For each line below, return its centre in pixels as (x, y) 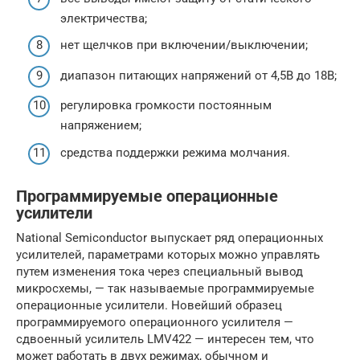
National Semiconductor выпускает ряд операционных (170, 237)
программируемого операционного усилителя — (155, 322)
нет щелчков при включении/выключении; (184, 45)
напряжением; (101, 126)
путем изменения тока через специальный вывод (160, 271)
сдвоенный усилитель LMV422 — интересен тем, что (165, 339)
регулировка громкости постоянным (166, 106)
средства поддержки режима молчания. (175, 152)
